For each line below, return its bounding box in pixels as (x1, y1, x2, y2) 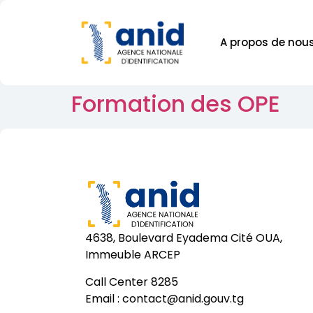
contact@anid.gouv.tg (122, 290, 244, 307)
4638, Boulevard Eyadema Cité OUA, (85, 230, 285, 247)
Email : (85, 290, 122, 307)
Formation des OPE (71, 88, 280, 119)
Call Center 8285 (85, 273, 178, 290)
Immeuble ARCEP (85, 247, 180, 263)
